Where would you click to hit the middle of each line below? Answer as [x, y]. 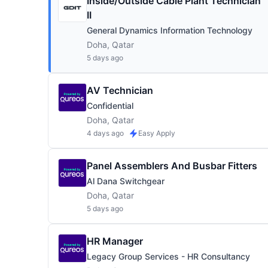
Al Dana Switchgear [126, 181]
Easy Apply [157, 133]
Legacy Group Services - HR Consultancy [168, 256]
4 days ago [105, 133]
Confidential [110, 106]
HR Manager [115, 241]
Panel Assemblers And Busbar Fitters [172, 166]
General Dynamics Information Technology [170, 30]
